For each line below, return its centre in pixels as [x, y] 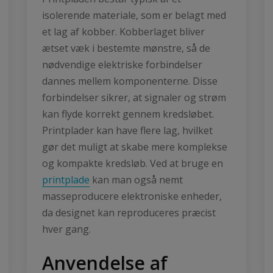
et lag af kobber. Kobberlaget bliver [123, 31]
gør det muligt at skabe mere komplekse [135, 147]
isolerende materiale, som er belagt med [134, 15]
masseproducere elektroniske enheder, [132, 196]
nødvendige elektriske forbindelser [122, 64]
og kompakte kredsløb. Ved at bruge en [133, 163]
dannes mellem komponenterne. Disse [130, 81]
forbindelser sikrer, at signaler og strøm [134, 97]
